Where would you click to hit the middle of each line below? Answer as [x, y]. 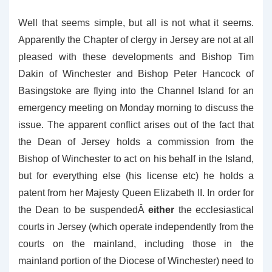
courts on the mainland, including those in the [136, 244]
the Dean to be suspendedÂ [83, 210]
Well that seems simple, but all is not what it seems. [136, 23]
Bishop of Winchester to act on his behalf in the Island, [136, 159]
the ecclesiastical [214, 210]
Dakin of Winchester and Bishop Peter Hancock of [136, 74]
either [161, 210]
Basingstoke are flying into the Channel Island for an [136, 91]
